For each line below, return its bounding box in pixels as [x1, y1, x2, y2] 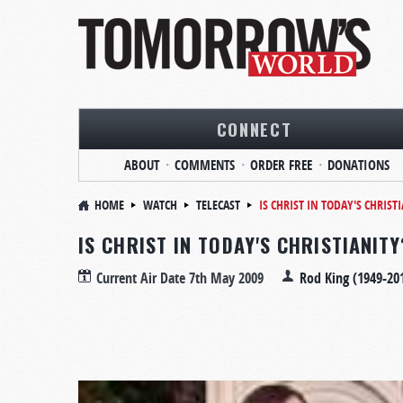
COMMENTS [174, 156, 235, 175]
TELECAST [196, 196, 240, 213]
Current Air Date [96, 268, 189, 288]
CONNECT [216, 116, 292, 141]
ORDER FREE [249, 156, 312, 175]
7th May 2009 [189, 268, 264, 288]
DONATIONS [327, 156, 390, 175]
